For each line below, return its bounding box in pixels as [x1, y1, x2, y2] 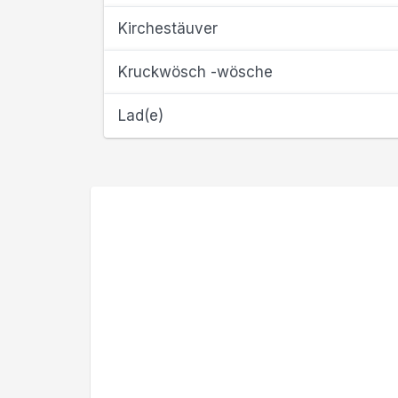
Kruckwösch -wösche [118, 63, 273, 81]
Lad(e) [118, 107, 163, 124]
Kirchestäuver [118, 20, 218, 37]
